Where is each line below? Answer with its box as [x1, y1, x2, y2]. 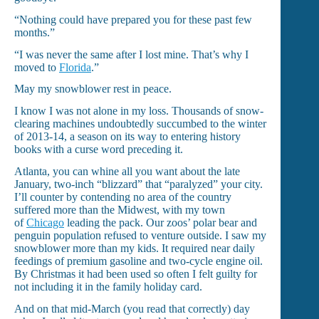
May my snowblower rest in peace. [14, 83, 172, 95]
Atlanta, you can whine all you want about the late [14, 165, 240, 178]
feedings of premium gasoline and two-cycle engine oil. [14, 255, 263, 268]
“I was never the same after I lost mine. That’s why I [14, 48, 249, 61]
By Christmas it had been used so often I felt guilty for [14, 268, 257, 281]
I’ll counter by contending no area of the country [14, 191, 231, 204]
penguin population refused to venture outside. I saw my [14, 229, 266, 242]
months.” [14, 26, 55, 38]
